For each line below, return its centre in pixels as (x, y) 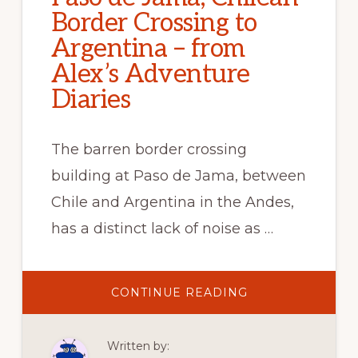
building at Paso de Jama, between (178, 175)
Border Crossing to (154, 23)
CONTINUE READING (179, 292)
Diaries (91, 99)
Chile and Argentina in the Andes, (172, 202)
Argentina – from (148, 48)
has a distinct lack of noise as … (162, 228)
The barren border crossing (149, 149)
